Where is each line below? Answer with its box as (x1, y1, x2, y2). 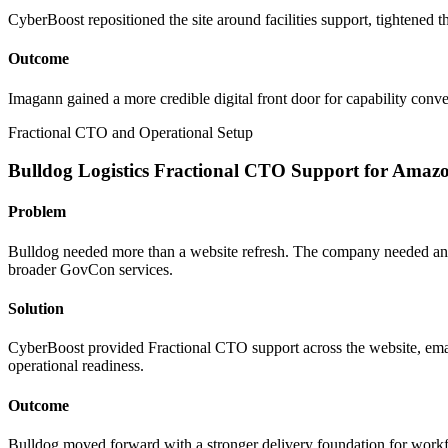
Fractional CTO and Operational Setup (8, 123, 253, 141)
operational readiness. (8, 357, 144, 375)
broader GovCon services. (8, 260, 173, 278)
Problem (8, 203, 66, 221)
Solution (8, 300, 64, 318)
